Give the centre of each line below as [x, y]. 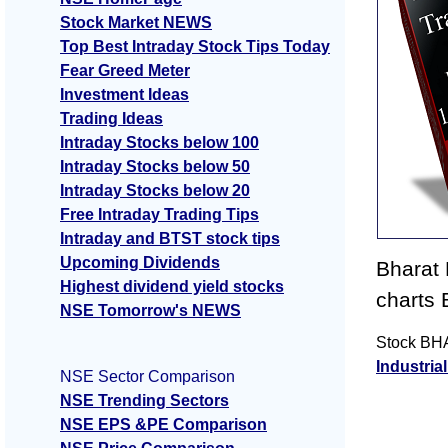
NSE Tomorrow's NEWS [150, 311]
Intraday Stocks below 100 [159, 143]
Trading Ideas [111, 119]
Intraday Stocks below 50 [155, 167]
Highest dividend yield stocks [172, 287]
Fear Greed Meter [125, 71]
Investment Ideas [124, 95]
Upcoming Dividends [140, 263]
